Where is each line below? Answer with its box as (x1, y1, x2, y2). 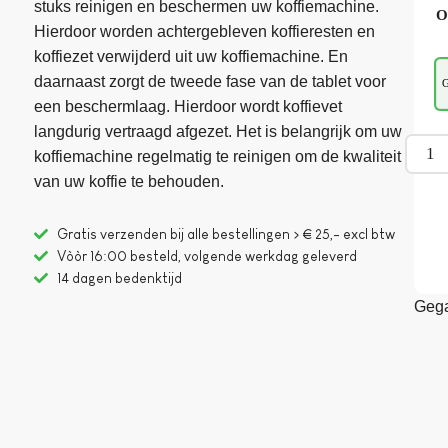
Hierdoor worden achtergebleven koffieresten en (34, 23, 376, 41)
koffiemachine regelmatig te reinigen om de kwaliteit (34, 148, 402, 166)
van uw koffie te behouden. (34, 173, 225, 191)
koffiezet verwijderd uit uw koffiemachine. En (34, 48, 349, 66)
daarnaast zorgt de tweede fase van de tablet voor (34, 73, 387, 91)
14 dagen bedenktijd (56, 269, 182, 286)
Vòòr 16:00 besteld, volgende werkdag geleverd (56, 247, 357, 264)
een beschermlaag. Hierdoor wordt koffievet (34, 98, 343, 116)
